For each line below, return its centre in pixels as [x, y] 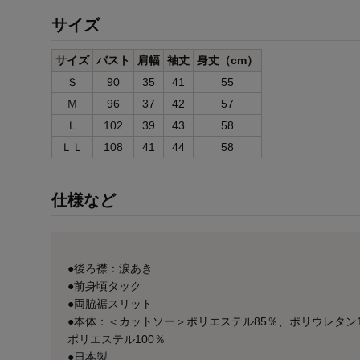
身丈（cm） [227, 61]
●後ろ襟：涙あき [110, 269]
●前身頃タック [104, 286]
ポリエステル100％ [117, 340]
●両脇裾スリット [110, 304]
